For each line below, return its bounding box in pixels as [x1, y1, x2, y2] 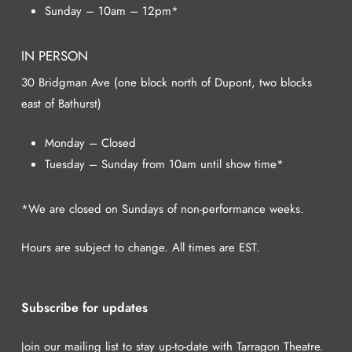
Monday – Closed [44, 134, 136, 152]
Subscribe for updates [20, 299, 148, 317]
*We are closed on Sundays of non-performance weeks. [20, 200, 304, 218]
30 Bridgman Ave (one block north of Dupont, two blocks [20, 74, 312, 92]
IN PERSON [20, 46, 88, 66]
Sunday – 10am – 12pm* [44, 2, 178, 20]
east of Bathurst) [20, 95, 101, 113]
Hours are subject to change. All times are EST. [20, 239, 260, 257]
